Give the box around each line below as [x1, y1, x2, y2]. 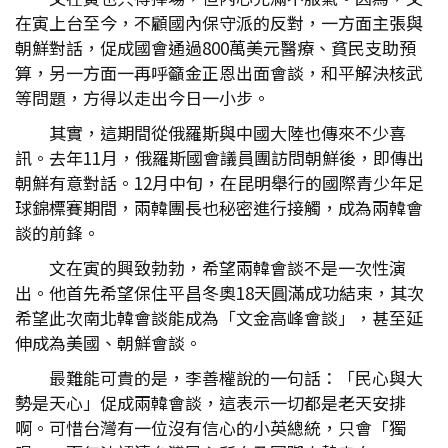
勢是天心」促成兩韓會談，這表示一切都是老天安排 [15, 390, 406, 415]
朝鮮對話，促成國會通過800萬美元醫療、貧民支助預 [15, 35, 416, 60]
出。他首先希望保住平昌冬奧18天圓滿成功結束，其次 [15, 280, 424, 305]
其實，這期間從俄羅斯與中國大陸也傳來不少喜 [49, 120, 406, 145]
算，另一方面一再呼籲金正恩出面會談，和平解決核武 [15, 60, 423, 85]
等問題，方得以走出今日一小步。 [15, 85, 270, 110]
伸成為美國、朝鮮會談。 [15, 330, 202, 355]
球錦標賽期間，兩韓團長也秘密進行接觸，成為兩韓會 [15, 195, 423, 220]
